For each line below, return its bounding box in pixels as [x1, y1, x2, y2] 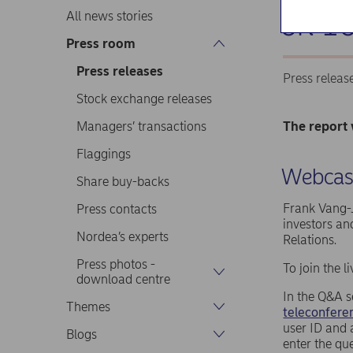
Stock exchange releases [76, 91, 212, 106]
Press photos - [76, 256, 155, 272]
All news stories [66, 8, 153, 24]
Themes [66, 299, 110, 314]
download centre [76, 271, 170, 287]
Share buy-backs [76, 173, 169, 189]
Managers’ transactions [76, 118, 206, 134]
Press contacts [76, 201, 157, 217]
